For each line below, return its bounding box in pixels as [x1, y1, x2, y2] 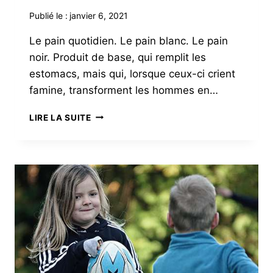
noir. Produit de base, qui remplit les [29, 51, 206, 63]
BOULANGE [90, 122, 141, 132]
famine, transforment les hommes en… [29, 83, 218, 96]
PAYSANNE [90, 135, 140, 145]
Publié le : [29, 10, 68, 21]
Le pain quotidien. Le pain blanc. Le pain [29, 34, 228, 47]
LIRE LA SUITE [29, 112, 91, 122]
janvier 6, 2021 [69, 10, 129, 21]
